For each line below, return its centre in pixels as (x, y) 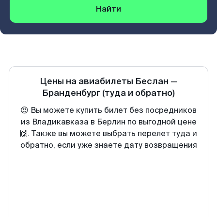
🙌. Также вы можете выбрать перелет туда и (108, 133)
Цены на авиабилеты (87, 81)
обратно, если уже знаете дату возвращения (108, 145)
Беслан (152, 81)
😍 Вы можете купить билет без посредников (108, 110)
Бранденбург (71, 93)
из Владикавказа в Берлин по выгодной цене (108, 122)
